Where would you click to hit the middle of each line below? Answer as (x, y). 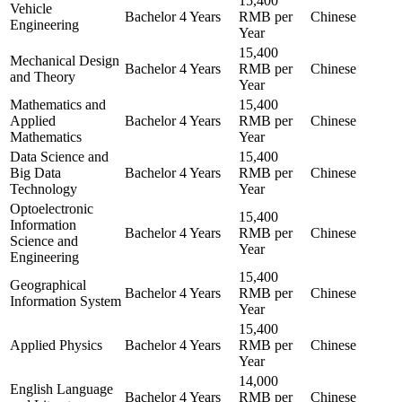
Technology (44, 188)
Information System (66, 301)
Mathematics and (58, 104)
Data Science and (59, 156)
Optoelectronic (52, 208)
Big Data (35, 172)
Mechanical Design (65, 60)
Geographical (48, 284)
